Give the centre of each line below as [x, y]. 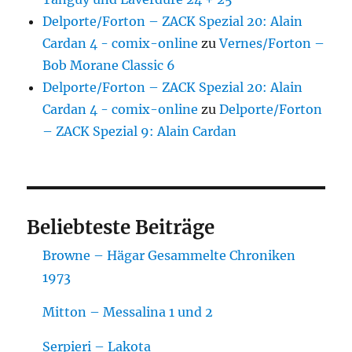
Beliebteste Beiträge [121, 227]
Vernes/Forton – [272, 43]
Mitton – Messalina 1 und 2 [128, 312]
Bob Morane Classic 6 [109, 65]
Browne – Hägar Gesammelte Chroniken [169, 255]
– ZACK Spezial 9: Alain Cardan [140, 131]
